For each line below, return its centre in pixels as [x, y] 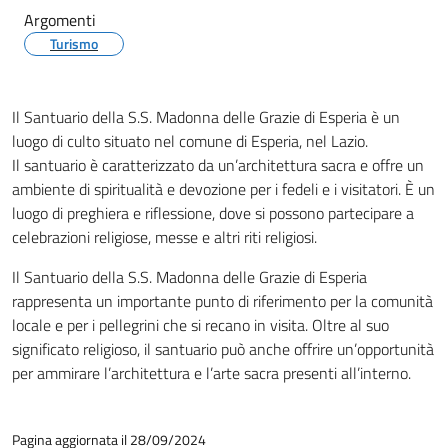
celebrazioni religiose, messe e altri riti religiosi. [164, 237]
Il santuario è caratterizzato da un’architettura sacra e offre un [218, 165]
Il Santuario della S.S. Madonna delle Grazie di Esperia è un [206, 117]
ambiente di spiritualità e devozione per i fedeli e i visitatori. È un [223, 189]
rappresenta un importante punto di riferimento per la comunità [222, 301]
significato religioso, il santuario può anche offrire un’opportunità [223, 349]
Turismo [74, 43]
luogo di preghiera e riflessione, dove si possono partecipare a [213, 213]
